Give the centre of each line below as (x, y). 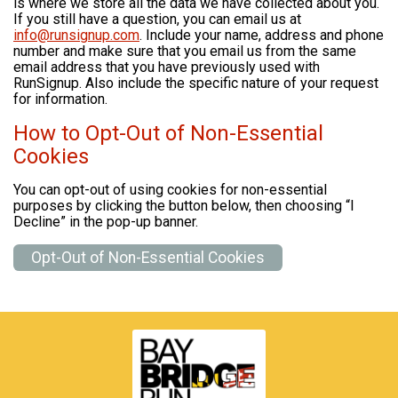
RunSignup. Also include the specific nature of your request (196, 84)
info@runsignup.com (76, 36)
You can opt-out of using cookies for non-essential (170, 190)
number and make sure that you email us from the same (185, 52)
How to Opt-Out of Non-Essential (168, 134)
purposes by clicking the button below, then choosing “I (184, 206)
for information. (60, 99)
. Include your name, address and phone (262, 36)
